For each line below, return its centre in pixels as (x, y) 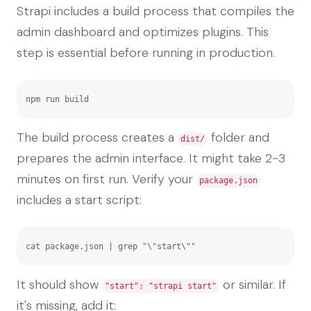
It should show (59, 284)
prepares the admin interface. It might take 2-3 (151, 158)
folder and (238, 137)
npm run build (57, 99)
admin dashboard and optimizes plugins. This (143, 32)
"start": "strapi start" (161, 286)
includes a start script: (79, 200)
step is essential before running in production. (146, 52)
